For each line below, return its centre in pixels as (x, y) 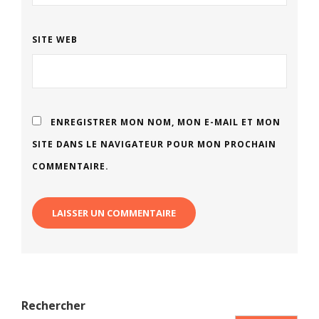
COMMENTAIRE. (70, 167)
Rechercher (53, 306)
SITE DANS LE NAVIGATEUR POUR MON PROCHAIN (154, 145)
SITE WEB (55, 40)
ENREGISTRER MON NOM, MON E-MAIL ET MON (166, 122)
